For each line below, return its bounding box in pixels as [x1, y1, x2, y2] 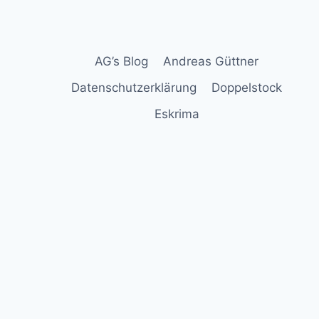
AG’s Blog [95, 53, 149, 68]
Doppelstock [211, 80, 282, 95]
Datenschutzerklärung [71, 80, 197, 95]
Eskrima [154, 107, 199, 122]
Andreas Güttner [162, 53, 258, 68]
